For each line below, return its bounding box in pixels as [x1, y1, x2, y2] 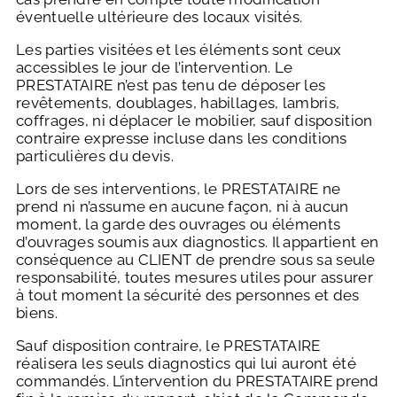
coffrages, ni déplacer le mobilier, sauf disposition [16, 112, 373, 130]
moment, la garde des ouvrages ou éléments [16, 215, 341, 234]
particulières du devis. [16, 147, 174, 166]
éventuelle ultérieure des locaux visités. [16, 8, 303, 27]
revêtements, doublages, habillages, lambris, [16, 94, 340, 113]
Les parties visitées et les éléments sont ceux [16, 41, 342, 59]
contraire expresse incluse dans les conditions [16, 129, 347, 148]
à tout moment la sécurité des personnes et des [16, 286, 360, 305]
